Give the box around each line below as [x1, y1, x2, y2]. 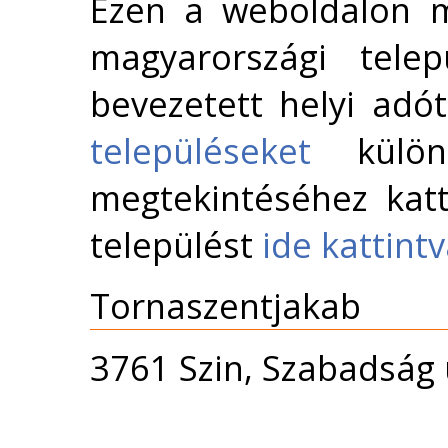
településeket [90, 127, 311, 175]
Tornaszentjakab [90, 282, 361, 330]
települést [90, 221, 262, 269]
